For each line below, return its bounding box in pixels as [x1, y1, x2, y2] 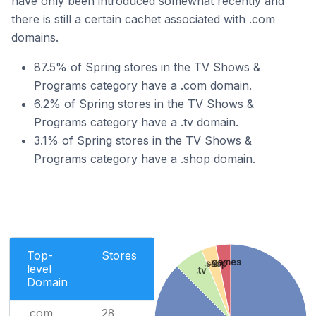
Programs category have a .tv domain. [34, 115, 238, 129]
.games [209, 256, 242, 267]
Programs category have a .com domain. [34, 78, 252, 92]
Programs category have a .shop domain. [34, 152, 255, 166]
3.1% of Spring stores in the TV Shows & [34, 133, 252, 147]
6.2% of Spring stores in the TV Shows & [34, 97, 254, 111]
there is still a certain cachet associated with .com [11, 12, 275, 26]
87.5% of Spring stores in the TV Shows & [34, 60, 260, 74]
